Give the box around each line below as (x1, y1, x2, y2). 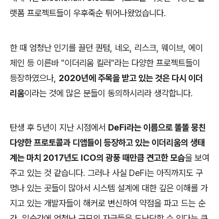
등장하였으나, (10, 72, 56, 83)
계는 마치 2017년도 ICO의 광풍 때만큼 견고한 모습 (10, 153, 185, 163)
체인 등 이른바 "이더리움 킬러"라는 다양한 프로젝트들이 (10, 57, 200, 68)
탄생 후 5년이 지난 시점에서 (10, 122, 106, 133)
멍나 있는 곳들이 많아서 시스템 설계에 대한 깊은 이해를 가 (10, 183, 208, 194)
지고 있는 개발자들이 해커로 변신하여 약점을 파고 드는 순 (10, 198, 205, 209)
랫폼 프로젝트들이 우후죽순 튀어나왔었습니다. (10, 7, 166, 18)
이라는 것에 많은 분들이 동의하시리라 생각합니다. (24, 88, 193, 98)
